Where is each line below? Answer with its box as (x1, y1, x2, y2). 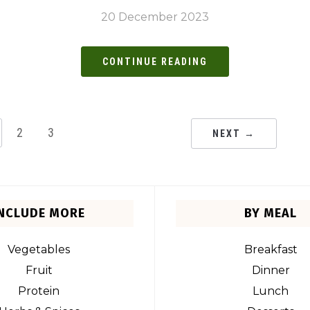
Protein (18, 284, 60, 298)
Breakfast (244, 243, 298, 257)
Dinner (251, 264, 290, 277)
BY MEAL (244, 206, 297, 221)
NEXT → (212, 128, 255, 140)
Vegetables (8, 243, 70, 257)
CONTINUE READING (102, 56, 208, 68)
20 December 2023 (101, 10, 209, 24)
